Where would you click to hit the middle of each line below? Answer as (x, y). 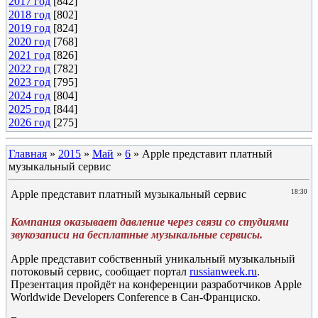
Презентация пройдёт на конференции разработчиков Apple (156, 284)
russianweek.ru (223, 272)
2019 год (29, 28)
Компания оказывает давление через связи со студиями (150, 222)
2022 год (29, 68)
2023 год (29, 82)
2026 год (29, 122)
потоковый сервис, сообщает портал (100, 272)
